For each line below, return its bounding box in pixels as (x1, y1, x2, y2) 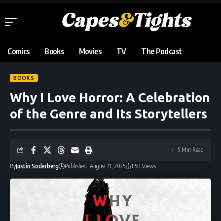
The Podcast (141, 46, 182, 57)
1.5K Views (131, 162, 156, 170)
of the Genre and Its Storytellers (10, 107, 207, 121)
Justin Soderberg (16, 162, 59, 170)
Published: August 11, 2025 (65, 162, 125, 170)
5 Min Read (178, 146, 204, 154)
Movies (78, 46, 102, 57)
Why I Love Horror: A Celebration (10, 90, 210, 105)
